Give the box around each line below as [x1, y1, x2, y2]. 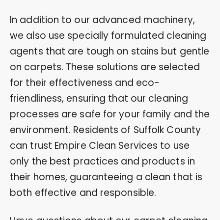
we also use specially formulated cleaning [10, 28, 207, 42]
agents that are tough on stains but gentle [10, 44, 210, 58]
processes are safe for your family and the [10, 107, 210, 121]
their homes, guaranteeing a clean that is [10, 170, 203, 184]
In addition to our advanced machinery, [10, 13, 195, 27]
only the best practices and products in [10, 154, 195, 168]
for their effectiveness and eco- [10, 76, 160, 89]
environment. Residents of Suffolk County [10, 123, 201, 137]
